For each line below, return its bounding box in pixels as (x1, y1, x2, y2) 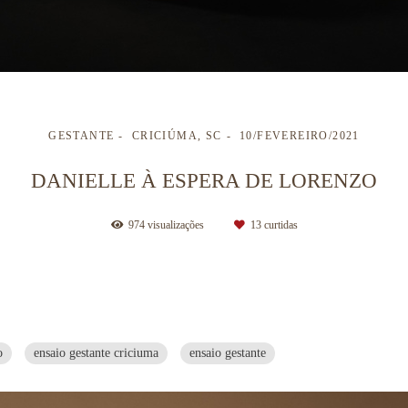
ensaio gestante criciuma (34, 345, 158, 360)
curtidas (260, 219, 298, 231)
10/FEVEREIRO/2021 (240, 129, 360, 142)
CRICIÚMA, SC (131, 129, 222, 142)
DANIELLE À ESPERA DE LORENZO (31, 168, 377, 192)
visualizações (144, 219, 207, 231)
